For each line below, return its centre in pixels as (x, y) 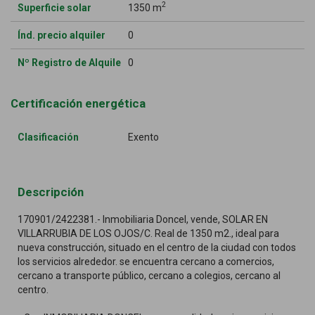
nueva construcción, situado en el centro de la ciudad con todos (157, 247)
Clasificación (48, 137)
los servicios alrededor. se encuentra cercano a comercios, (146, 261)
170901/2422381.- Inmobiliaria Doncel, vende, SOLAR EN (143, 219)
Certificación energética (78, 103)
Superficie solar (54, 7)
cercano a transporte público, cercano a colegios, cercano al (149, 275)
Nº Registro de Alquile (69, 62)
